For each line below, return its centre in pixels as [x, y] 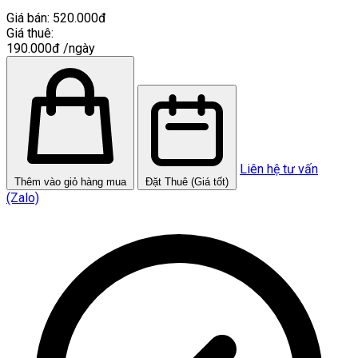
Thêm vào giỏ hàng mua [70, 181]
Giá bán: [28, 18]
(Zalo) [23, 197]
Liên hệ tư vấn [279, 169]
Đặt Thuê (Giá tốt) [187, 181]
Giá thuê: [30, 33]
